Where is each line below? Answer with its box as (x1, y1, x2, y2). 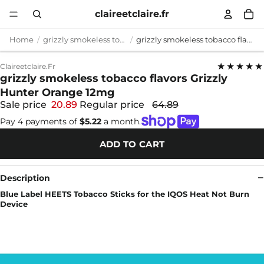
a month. (101, 115, 141, 127)
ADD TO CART (99, 138, 165, 150)
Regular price (80, 99, 147, 110)
